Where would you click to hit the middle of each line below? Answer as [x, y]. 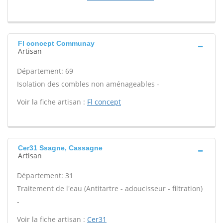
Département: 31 [45, 175]
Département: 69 [45, 71]
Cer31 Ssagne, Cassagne [60, 148]
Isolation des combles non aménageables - [88, 84]
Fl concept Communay [56, 43]
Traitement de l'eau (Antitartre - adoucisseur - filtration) [110, 188]
